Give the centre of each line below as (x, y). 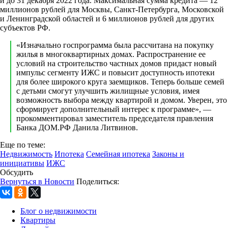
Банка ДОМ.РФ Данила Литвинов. (77, 127)
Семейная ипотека (118, 154)
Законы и (168, 154)
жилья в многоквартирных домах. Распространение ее (111, 54)
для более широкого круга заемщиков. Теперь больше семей (120, 81)
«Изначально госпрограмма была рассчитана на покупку (115, 45)
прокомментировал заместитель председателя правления (115, 118)
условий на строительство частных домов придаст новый (117, 63)
